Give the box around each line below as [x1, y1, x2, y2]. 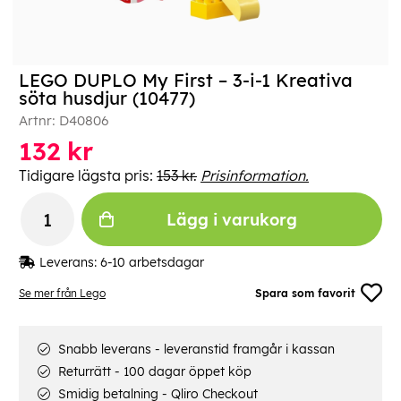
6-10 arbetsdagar [100, 254, 204, 271]
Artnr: [19, 112, 59, 130]
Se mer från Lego [19, 286, 106, 300]
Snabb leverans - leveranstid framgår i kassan [55, 341, 335, 358]
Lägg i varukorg [166, 209, 297, 230]
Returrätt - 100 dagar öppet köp [55, 363, 252, 380]
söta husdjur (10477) [19, 87, 195, 110]
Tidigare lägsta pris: [19, 166, 157, 185]
